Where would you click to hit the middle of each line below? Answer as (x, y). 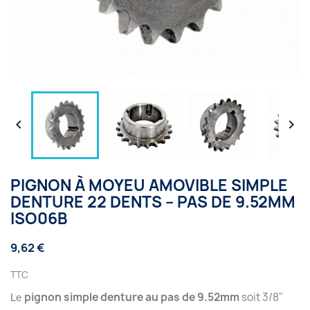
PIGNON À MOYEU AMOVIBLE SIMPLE (149, 185)
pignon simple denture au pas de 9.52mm (132, 297)
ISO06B (39, 219)
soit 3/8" (261, 297)
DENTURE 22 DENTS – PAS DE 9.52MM (153, 202)
